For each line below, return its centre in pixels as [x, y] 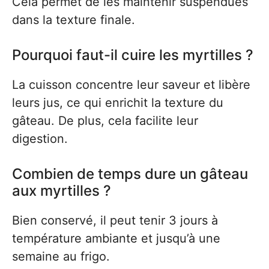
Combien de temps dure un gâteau [130, 174]
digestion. [40, 139]
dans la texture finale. [74, 20]
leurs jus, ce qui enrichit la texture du [118, 103]
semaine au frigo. [61, 257]
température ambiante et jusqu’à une [116, 239]
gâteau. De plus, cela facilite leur [105, 121]
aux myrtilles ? [62, 191]
